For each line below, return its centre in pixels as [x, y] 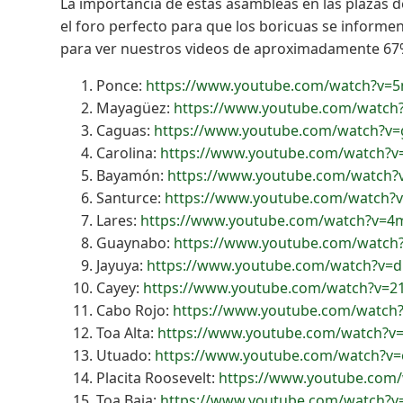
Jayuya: [122, 265]
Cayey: [120, 287]
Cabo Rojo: [135, 310]
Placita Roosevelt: [158, 377]
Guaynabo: [135, 242]
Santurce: [131, 197]
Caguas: [125, 130]
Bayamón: [132, 175]
